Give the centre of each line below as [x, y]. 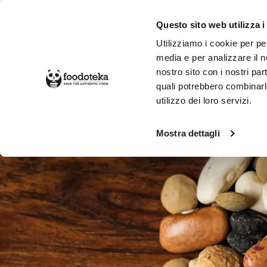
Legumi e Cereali [190, 117]
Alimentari [113, 117]
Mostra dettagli [188, 133]
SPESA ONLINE [74, 79]
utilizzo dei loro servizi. [204, 101]
